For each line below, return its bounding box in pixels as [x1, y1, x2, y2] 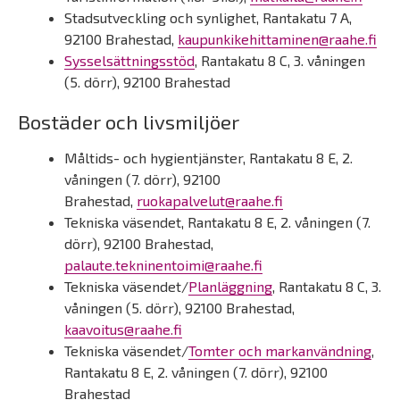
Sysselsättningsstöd [64, 52, 195, 69]
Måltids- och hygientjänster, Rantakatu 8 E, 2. [64, 149, 353, 166]
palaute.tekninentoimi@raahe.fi [64, 256, 262, 273]
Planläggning [188, 278, 272, 295]
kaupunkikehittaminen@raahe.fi [178, 30, 377, 47]
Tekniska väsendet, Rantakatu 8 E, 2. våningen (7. [64, 213, 371, 230]
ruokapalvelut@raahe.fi [137, 192, 283, 209]
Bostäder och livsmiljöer [18, 110, 239, 134]
